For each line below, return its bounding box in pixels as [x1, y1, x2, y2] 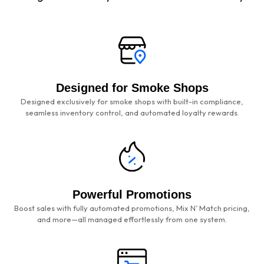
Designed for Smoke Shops [55, 81, 209, 94]
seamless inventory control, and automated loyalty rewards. [25, 107, 239, 117]
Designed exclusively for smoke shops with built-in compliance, [21, 96, 243, 106]
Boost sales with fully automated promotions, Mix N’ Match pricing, [14, 203, 250, 213]
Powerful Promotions [72, 187, 192, 201]
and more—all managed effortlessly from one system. [37, 214, 227, 224]
